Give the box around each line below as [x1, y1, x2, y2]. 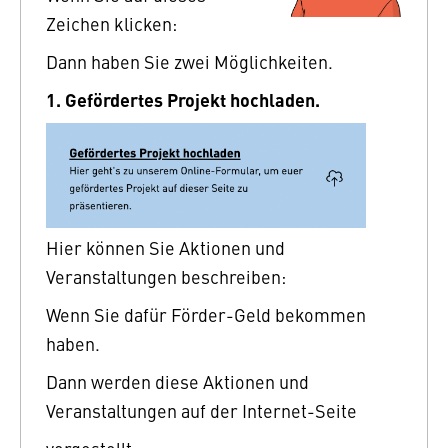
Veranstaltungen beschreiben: [46, 263, 286, 289]
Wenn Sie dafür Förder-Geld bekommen [46, 301, 366, 327]
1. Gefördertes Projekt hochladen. [46, 85, 320, 112]
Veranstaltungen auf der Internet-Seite [46, 397, 357, 423]
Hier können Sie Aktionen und [46, 234, 285, 260]
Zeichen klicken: [46, 10, 177, 36]
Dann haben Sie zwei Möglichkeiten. [46, 48, 333, 74]
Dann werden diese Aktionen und [46, 368, 309, 394]
